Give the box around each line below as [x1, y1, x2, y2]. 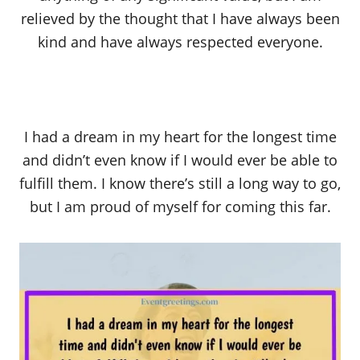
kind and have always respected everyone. [37, 31, 323, 51]
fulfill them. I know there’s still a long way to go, [19, 173, 341, 193]
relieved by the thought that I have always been [20, 8, 340, 28]
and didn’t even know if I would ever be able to [22, 149, 337, 170]
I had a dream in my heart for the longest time [23, 126, 337, 146]
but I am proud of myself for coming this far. [29, 196, 331, 216]
